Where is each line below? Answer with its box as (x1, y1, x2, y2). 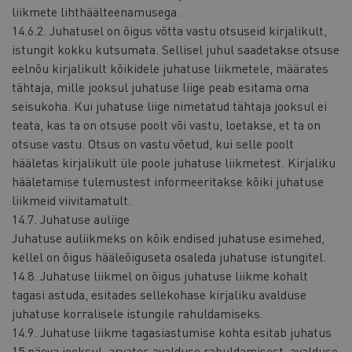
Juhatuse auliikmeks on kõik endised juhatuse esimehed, (12, 229, 324, 246)
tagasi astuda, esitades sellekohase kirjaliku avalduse (12, 285, 306, 302)
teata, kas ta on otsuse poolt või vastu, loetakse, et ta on (12, 115, 321, 133)
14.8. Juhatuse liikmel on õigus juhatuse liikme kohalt (12, 266, 308, 284)
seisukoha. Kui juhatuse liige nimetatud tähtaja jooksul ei (12, 97, 327, 114)
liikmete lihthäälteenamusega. (12, 2, 180, 20)
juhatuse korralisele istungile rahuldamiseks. (12, 304, 263, 321)
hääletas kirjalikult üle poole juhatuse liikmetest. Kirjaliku (12, 153, 335, 170)
